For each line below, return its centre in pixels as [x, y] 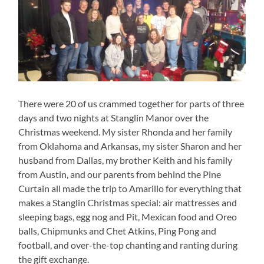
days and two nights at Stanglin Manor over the [114, 118]
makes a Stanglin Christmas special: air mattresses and [128, 203]
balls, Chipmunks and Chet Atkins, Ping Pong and [118, 231]
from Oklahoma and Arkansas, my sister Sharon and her [130, 146]
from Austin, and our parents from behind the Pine [120, 174]
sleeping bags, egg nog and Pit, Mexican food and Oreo [128, 217]
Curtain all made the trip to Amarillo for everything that [130, 189]
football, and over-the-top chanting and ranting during [128, 245]
